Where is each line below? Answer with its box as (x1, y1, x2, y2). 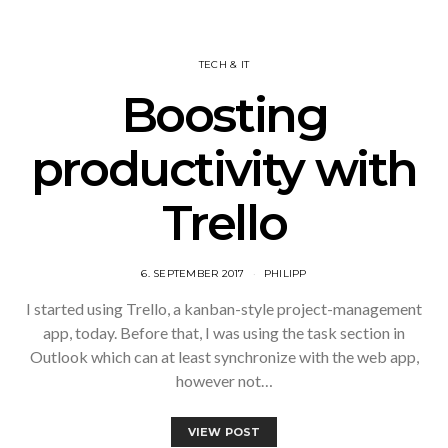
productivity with (30, 140, 418, 199)
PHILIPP (263, 267, 307, 281)
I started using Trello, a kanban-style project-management (26, 299, 422, 319)
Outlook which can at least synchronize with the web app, (29, 347, 419, 367)
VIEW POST (187, 425, 261, 440)
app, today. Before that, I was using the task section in (43, 323, 405, 343)
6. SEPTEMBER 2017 (141, 267, 245, 281)
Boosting (120, 86, 328, 145)
